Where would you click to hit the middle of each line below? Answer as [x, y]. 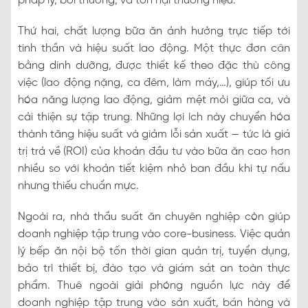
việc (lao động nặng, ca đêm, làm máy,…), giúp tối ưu [154, 82]
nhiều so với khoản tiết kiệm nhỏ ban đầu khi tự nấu [154, 168]
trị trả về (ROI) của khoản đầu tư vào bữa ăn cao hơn [154, 151]
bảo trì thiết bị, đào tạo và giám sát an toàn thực [154, 268]
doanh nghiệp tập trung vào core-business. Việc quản [154, 234]
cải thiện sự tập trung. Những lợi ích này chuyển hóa [154, 117]
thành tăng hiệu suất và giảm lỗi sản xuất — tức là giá [154, 134]
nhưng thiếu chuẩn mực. [78, 186]
